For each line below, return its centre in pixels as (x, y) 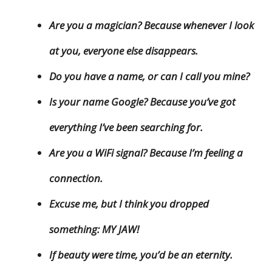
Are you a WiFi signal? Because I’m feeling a (146, 153)
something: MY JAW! (94, 229)
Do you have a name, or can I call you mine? (149, 76)
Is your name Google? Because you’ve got (142, 102)
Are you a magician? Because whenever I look (151, 25)
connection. (76, 178)
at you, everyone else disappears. (124, 51)
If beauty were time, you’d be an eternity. (141, 255)
